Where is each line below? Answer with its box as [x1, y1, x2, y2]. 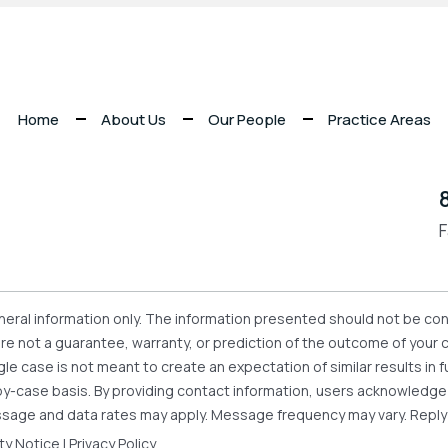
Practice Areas [328, 108, 431, 130]
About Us [101, 108, 166, 130]
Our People [208, 108, 286, 130]
